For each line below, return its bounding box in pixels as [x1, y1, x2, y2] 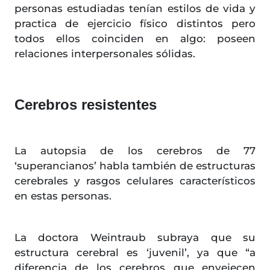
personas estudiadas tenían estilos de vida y [14, 2, 256, 15]
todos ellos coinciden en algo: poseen [14, 33, 256, 45]
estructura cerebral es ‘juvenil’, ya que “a [14, 246, 256, 259]
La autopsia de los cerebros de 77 [14, 145, 256, 157]
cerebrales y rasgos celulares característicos [14, 175, 256, 187]
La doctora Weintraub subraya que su [14, 231, 256, 244]
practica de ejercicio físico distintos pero [14, 17, 256, 30]
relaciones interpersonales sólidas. [14, 48, 195, 60]
